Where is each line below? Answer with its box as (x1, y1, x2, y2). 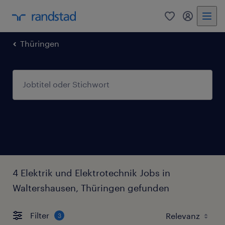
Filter (30, 210, 49, 220)
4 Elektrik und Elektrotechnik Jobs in (13, 167, 170, 178)
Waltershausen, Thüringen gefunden (13, 182, 169, 193)
